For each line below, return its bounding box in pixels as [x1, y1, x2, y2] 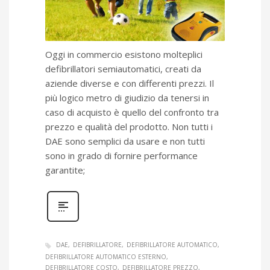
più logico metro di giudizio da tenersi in [45, 92, 209, 104]
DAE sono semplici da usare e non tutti [45, 135, 205, 148]
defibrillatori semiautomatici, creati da [45, 63, 201, 75]
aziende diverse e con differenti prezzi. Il [45, 77, 214, 90]
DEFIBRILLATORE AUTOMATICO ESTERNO [45, 252, 166, 261]
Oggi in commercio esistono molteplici [45, 48, 202, 61]
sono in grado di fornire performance [45, 149, 198, 162]
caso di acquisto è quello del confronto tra [45, 106, 219, 119]
